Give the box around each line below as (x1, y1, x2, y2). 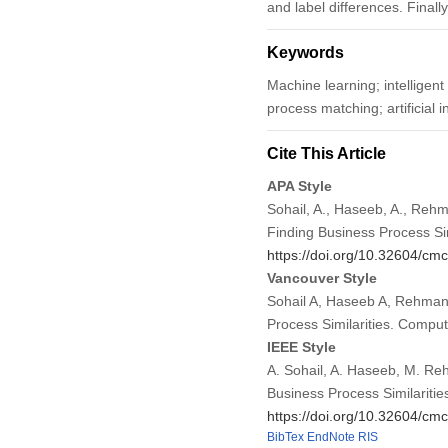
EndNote (306, 429, 355, 444)
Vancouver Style (266, 269, 377, 286)
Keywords (266, 43, 344, 61)
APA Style (266, 177, 332, 194)
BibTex (266, 429, 304, 444)
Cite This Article (266, 144, 386, 162)
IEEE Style (266, 338, 336, 355)
